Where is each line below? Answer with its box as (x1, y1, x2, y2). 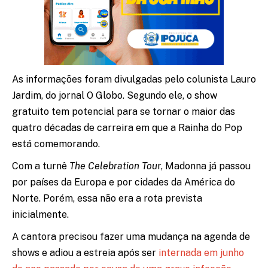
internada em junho (159, 246, 244, 258)
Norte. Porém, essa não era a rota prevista (12, 192, 202, 204)
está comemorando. (12, 138, 100, 150)
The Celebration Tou (69, 160, 157, 172)
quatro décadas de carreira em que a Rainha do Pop (12, 121, 242, 133)
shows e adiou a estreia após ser (12, 246, 159, 258)
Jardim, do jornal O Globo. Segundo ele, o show (12, 89, 217, 101)
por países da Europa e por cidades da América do (12, 176, 235, 188)
